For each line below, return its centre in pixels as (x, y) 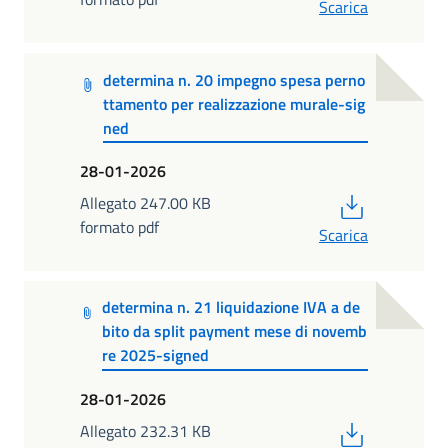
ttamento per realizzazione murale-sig (234, 103)
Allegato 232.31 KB (145, 431)
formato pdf (119, 227)
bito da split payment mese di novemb (234, 331)
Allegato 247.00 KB (145, 203)
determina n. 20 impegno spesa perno (234, 79)
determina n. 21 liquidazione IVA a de (230, 307)
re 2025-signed (155, 355)
